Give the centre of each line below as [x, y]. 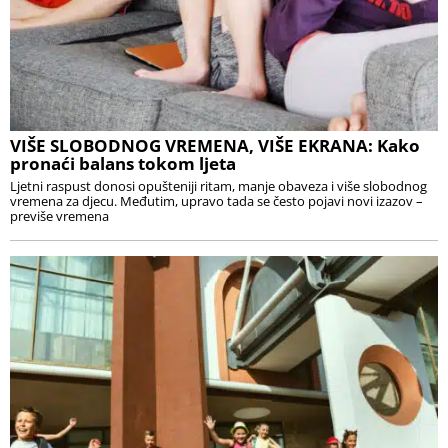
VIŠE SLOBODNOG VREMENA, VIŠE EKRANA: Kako [215, 146]
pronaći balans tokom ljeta [123, 164]
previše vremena [59, 216]
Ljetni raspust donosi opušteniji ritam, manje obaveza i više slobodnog [218, 186]
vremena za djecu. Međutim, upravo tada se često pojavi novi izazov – [216, 201]
